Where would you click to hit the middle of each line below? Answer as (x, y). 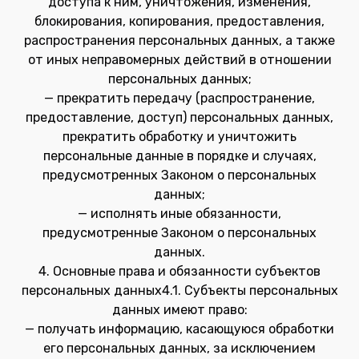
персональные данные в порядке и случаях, (179, 156)
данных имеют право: (179, 310)
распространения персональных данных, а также (179, 40)
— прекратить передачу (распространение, (179, 98)
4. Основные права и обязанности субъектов (179, 271)
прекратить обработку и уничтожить (179, 137)
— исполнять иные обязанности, (179, 214)
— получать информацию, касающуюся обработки (179, 329)
